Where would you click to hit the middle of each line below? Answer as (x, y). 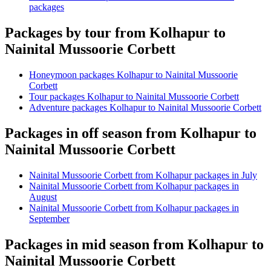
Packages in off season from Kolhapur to (131, 133)
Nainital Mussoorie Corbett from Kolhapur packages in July (143, 175)
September (49, 218)
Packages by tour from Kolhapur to (115, 33)
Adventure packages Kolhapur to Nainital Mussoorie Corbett (145, 108)
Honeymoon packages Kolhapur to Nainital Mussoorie (133, 75)
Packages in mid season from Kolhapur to (134, 244)
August (43, 197)
